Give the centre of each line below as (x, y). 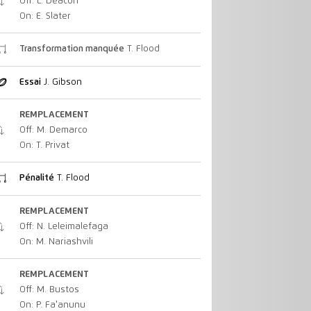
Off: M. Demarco (53, 131)
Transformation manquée (72, 49)
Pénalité (36, 178)
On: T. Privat (44, 146)
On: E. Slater (45, 17)
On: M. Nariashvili (56, 242)
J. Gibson (61, 82)
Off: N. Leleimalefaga (64, 226)
